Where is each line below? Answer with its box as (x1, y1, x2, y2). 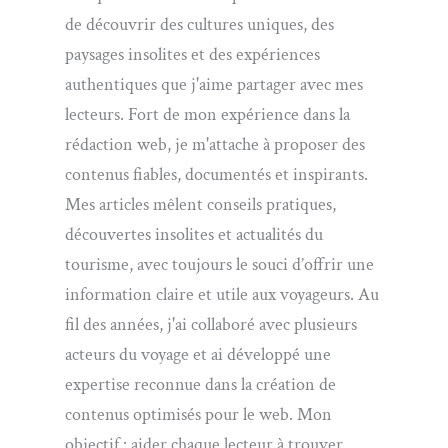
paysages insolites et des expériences (64, 43, 320, 67)
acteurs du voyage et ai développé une (64, 343, 331, 367)
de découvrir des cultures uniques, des (64, 13, 334, 37)
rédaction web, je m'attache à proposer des (64, 133, 365, 157)
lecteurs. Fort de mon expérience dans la (64, 103, 350, 127)
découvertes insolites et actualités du (64, 223, 323, 247)
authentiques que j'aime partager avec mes (64, 73, 363, 97)
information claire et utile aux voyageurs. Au (64, 283, 379, 307)
